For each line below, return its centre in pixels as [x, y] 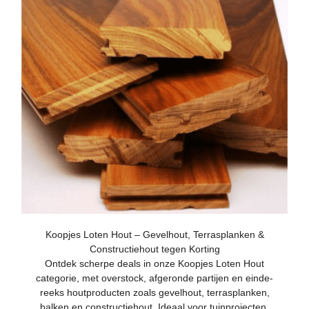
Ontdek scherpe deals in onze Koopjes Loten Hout [154, 263]
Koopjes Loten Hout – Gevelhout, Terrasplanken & [154, 234]
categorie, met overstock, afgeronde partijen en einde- [154, 278]
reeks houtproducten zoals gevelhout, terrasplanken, [154, 292]
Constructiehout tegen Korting [154, 249]
